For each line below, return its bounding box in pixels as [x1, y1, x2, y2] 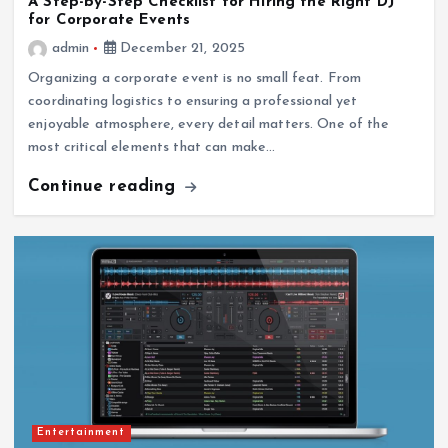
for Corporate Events [28, 13, 190, 29]
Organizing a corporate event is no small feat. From [28, 71, 362, 87]
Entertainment [37, 427, 126, 439]
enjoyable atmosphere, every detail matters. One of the [28, 117, 389, 133]
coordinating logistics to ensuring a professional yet [28, 94, 358, 110]
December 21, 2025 [115, 41, 246, 57]
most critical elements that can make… [28, 140, 276, 156]
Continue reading [28, 178, 182, 196]
